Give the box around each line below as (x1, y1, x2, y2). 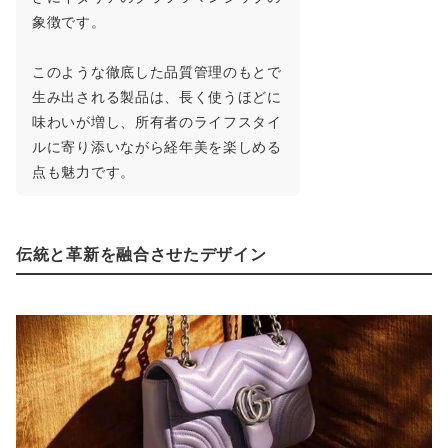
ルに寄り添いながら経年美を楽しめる (32, 138, 282, 156)
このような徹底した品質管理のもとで (32, 63, 282, 81)
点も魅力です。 (32, 163, 135, 181)
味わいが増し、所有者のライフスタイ (32, 113, 282, 131)
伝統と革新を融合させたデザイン (16, 244, 267, 265)
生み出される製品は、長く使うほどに (32, 88, 282, 106)
